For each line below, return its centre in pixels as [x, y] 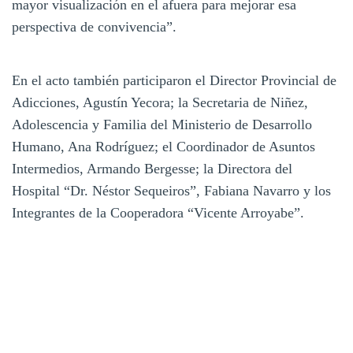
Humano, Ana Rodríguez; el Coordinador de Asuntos [163, 147]
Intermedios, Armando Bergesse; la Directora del [152, 169]
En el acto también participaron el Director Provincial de [174, 81]
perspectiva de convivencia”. [94, 27]
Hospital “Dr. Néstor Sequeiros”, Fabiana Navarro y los [171, 191]
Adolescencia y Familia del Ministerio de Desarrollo [162, 125]
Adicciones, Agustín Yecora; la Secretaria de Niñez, [160, 103]
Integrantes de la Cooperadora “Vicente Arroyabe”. [158, 213]
